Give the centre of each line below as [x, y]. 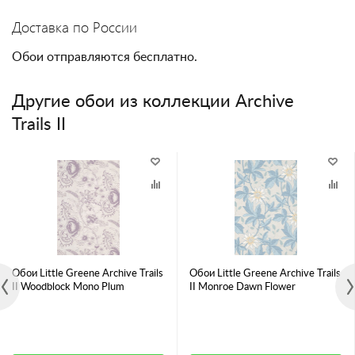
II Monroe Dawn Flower [242, 287]
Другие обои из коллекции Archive [153, 101]
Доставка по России [74, 27]
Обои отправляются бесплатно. [105, 57]
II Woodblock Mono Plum [68, 287]
